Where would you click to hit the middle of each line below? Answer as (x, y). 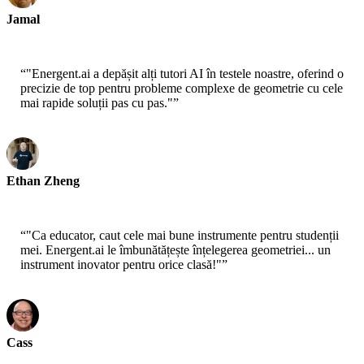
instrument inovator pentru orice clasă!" (121, 265)
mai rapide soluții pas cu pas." (97, 103)
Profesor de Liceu (48, 33)
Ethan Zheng (43, 181)
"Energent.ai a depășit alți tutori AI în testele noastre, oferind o (185, 74)
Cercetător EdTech (49, 195)
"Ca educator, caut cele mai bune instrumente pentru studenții (182, 236)
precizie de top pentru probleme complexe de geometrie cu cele (182, 89)
